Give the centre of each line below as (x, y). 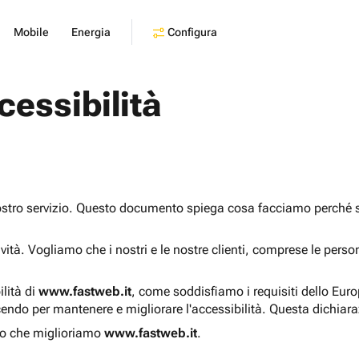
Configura (192, 32)
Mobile (31, 32)
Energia (91, 32)
